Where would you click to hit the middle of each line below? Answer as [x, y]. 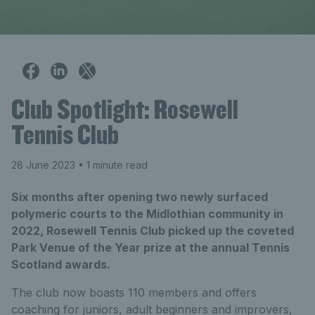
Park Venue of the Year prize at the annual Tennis [150, 247]
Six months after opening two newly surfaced [140, 197]
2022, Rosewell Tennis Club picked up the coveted [153, 230]
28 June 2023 [43, 165]
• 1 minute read [111, 165]
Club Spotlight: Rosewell [125, 109]
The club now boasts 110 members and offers [134, 292]
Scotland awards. [61, 264]
